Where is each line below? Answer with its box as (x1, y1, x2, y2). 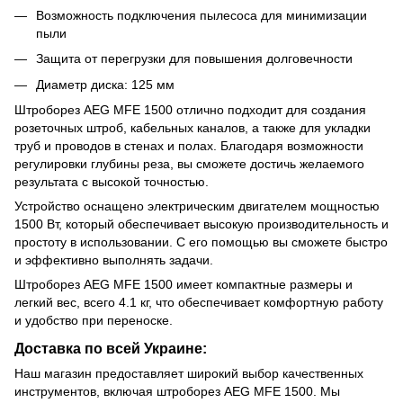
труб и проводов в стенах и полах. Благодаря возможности (14, 139, 363, 154)
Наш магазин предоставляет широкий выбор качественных (14, 365, 363, 381)
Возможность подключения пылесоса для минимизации (36, 7, 367, 22)
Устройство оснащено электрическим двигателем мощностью (14, 199, 380, 214)
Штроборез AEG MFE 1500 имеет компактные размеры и (14, 277, 353, 292)
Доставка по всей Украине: (14, 339, 207, 356)
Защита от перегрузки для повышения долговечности (36, 51, 353, 67)
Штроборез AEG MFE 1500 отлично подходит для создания (14, 103, 366, 118)
